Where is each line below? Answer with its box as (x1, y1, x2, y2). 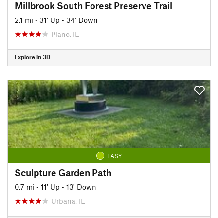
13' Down (66, 182, 96, 191)
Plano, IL (51, 29, 79, 38)
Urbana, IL (51, 196, 85, 205)
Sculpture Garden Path (15, 166, 111, 178)
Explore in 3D (15, 54, 50, 60)
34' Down (66, 15, 98, 24)
